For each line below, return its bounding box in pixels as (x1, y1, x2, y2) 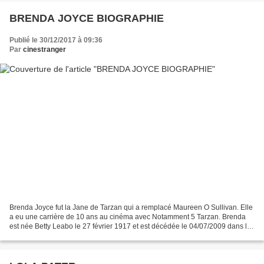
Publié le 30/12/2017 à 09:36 (9, 36, 103, 45)
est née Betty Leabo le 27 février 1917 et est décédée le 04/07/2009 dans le (9, 222, 251, 230)
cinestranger (23, 45, 66, 54)
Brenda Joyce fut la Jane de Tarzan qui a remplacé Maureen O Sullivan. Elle (9, 203, 253, 212)
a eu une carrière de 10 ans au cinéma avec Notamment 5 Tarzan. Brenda (9, 212, 246, 221)
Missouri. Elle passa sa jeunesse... (9, 231, 120, 240)
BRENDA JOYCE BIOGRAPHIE (9, 12, 164, 25)
